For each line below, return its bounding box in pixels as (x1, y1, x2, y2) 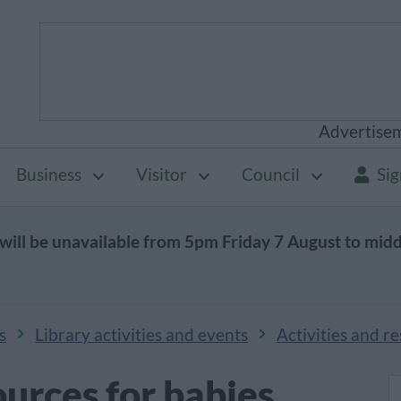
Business (16, 165, 81, 184)
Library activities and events (35, 325, 248, 345)
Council (242, 165, 300, 184)
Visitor (136, 165, 187, 184)
